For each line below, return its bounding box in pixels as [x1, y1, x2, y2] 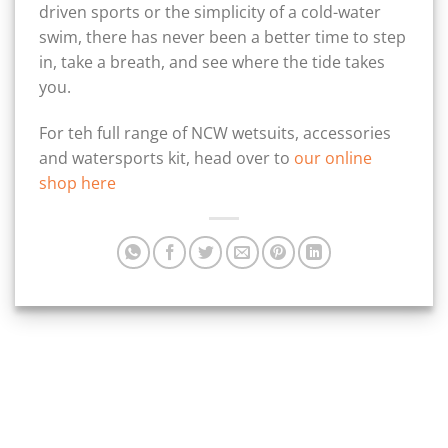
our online [294, 147, 372, 170]
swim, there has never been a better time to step [39, 26, 406, 49]
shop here [39, 172, 116, 195]
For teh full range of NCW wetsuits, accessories [39, 122, 391, 145]
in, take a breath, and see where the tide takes [39, 51, 385, 74]
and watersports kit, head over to [39, 147, 294, 170]
